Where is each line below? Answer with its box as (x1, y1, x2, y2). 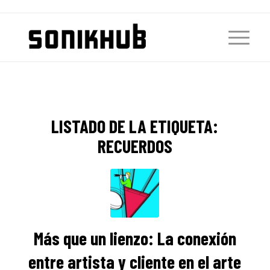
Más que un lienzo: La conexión (33, 227, 236, 249)
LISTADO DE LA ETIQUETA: (51, 115, 219, 137)
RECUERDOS (97, 135, 172, 157)
